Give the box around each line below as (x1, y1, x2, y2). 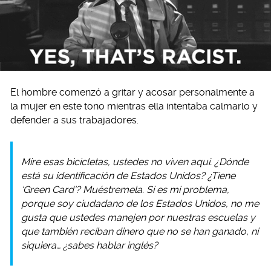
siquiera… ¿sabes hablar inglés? (21, 239, 158, 251)
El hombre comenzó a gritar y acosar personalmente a (10, 86, 255, 98)
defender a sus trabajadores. (10, 114, 139, 126)
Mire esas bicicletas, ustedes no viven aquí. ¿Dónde (21, 155, 249, 168)
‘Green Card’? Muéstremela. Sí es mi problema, (21, 183, 229, 195)
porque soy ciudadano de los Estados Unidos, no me (21, 197, 259, 209)
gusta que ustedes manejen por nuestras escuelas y (21, 211, 255, 223)
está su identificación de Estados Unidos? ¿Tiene (21, 169, 235, 181)
